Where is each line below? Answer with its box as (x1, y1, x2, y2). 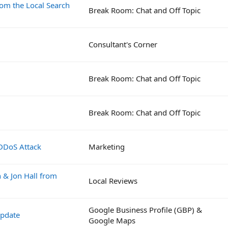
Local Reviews (89, 175, 137, 186)
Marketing (89, 141, 125, 152)
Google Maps (89, 215, 135, 225)
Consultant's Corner (89, 39, 157, 49)
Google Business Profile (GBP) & (89, 204, 202, 215)
